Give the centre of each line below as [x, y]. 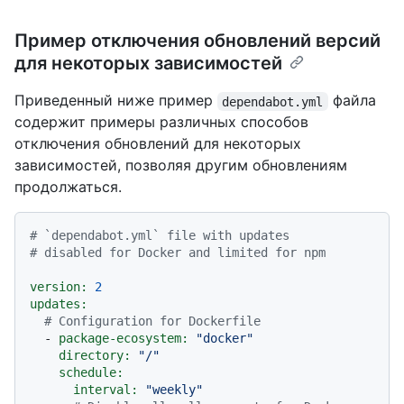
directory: [95, 356]
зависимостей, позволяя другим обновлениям [181, 165]
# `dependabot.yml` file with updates [160, 236]
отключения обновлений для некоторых [158, 144]
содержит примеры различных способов [161, 122]
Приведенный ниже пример [116, 101]
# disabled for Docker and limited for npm [178, 253]
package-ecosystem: [124, 339]
